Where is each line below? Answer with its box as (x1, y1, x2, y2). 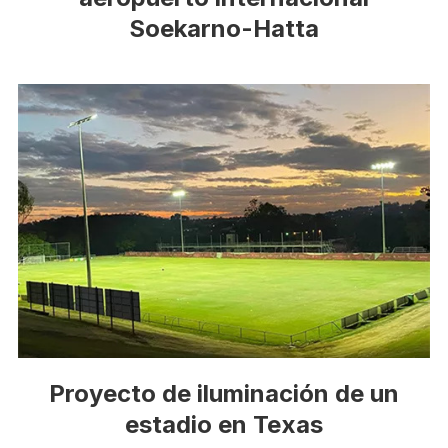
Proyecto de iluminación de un (49, 379, 399, 409)
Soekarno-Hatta (129, 13, 319, 43)
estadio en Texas (125, 410, 323, 440)
